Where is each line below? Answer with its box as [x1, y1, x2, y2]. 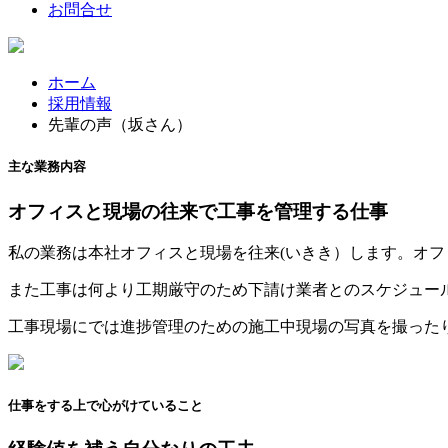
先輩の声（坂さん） [48, 116, 192, 134]
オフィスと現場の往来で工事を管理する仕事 [8, 200, 388, 222]
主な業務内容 [8, 159, 86, 175]
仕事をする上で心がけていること [8, 397, 203, 413]
